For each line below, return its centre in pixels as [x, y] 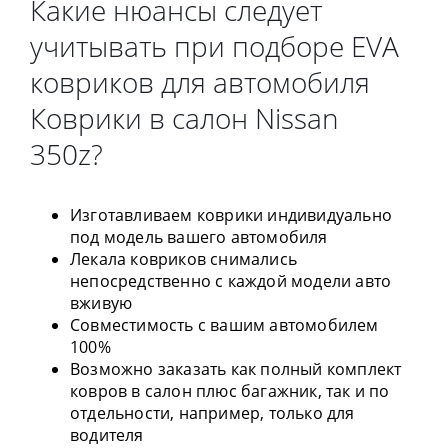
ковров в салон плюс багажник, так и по [230, 391]
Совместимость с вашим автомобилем [224, 325]
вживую [101, 303]
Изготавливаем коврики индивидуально [231, 215]
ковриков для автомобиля [200, 82]
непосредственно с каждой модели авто [231, 281]
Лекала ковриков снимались [183, 259]
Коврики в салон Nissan [184, 118]
